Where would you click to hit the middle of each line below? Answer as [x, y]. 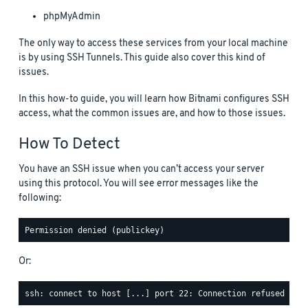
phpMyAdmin [72, 17]
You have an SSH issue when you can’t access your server [141, 170]
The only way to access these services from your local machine [153, 44]
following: [40, 199]
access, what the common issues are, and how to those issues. [152, 114]
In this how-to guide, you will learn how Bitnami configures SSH [154, 100]
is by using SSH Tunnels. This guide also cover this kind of [142, 58]
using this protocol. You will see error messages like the [139, 184]
